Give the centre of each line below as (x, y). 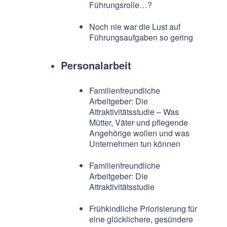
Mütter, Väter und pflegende (138, 123)
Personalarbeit (96, 65)
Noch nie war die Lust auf (135, 27)
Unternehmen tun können (135, 144)
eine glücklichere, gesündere (141, 219)
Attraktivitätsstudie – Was (134, 112)
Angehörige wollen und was (139, 133)
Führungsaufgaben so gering (141, 37)
